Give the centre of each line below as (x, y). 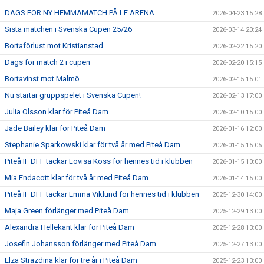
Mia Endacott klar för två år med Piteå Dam (77, 177)
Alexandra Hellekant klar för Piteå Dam (70, 227)
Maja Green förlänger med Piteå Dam (67, 210)
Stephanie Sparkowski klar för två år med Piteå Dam (93, 144)
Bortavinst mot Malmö (42, 78)
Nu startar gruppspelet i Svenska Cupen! (73, 95)
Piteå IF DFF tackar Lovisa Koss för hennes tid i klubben (99, 161)
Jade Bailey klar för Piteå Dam (55, 128)
